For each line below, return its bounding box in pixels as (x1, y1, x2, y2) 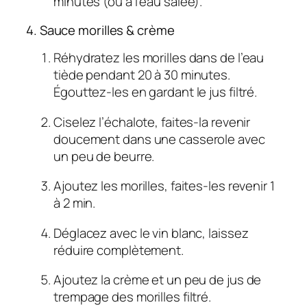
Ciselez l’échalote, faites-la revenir (53, 112, 251, 131)
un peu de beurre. (53, 147, 155, 165)
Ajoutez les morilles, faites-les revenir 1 (53, 177, 275, 195)
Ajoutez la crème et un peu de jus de (53, 271, 262, 289)
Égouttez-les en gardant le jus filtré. (53, 83, 258, 101)
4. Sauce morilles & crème (26, 21, 175, 39)
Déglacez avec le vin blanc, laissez (53, 223, 249, 242)
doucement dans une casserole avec (53, 130, 265, 148)
